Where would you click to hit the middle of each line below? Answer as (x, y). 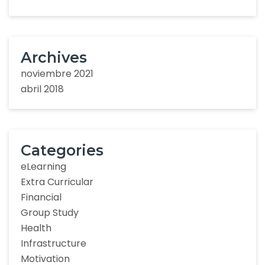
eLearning (43, 167)
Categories (62, 150)
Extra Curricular (57, 182)
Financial (41, 197)
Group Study (50, 213)
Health (36, 228)
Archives (54, 57)
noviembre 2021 (57, 74)
